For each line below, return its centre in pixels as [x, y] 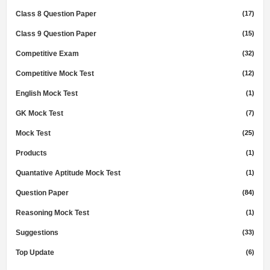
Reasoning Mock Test [52, 213]
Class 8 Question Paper [56, 14]
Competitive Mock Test [55, 74]
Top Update [35, 253]
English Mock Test [47, 94]
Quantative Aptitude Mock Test [68, 173]
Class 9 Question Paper [56, 34]
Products [31, 153]
